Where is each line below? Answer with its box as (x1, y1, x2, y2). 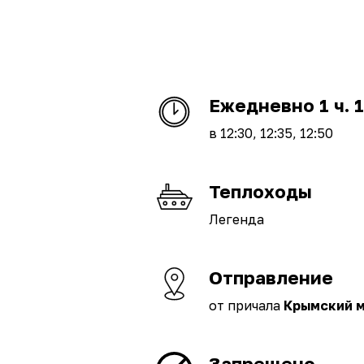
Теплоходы (209, 180, 312, 202)
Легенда (209, 211, 264, 227)
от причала (209, 297, 284, 314)
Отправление (209, 266, 333, 288)
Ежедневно (209, 94, 319, 116)
